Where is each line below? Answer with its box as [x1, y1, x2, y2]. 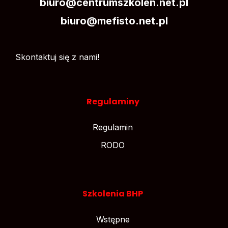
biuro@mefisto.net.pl [60, 14, 168, 27]
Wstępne [96, 214, 130, 224]
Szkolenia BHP [82, 187, 143, 199]
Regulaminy [86, 95, 139, 107]
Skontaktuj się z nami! [15, 51, 99, 62]
